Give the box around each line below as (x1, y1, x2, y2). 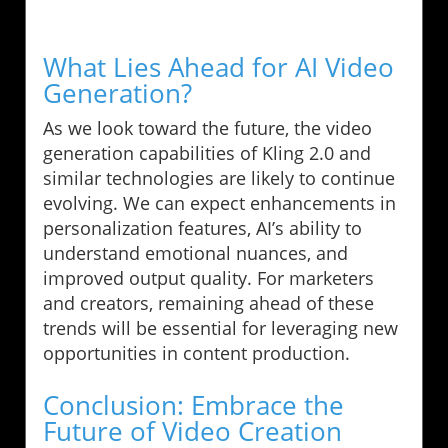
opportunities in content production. (43, 340, 350, 365)
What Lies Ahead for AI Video (43, 48, 394, 85)
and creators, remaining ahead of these (43, 290, 374, 315)
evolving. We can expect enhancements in (43, 190, 396, 215)
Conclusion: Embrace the (43, 386, 344, 423)
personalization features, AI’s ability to (43, 215, 362, 240)
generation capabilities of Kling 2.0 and (43, 140, 371, 165)
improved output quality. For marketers (43, 265, 374, 290)
